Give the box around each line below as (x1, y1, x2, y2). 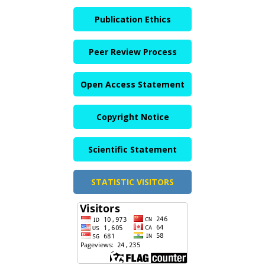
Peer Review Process (88, 46, 177, 58)
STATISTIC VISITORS (91, 176, 174, 188)
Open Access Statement (80, 79, 185, 91)
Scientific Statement (88, 144, 177, 156)
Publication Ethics (94, 14, 171, 25)
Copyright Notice (96, 111, 169, 123)
